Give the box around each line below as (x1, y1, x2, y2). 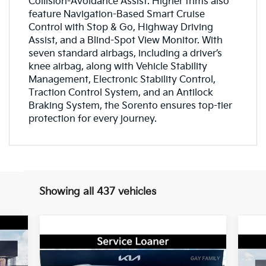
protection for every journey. (28, 113, 157, 125)
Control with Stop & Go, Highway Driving (28, 21, 213, 33)
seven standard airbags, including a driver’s (28, 47, 222, 59)
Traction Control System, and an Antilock (28, 87, 213, 99)
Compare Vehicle (63, 245, 138, 255)
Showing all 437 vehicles (39, 186, 156, 198)
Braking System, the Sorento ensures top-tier (28, 100, 232, 112)
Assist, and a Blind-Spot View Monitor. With (28, 34, 223, 46)
